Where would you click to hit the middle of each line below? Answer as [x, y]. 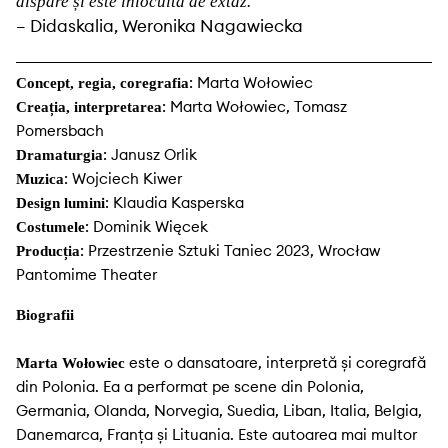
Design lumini [60, 203]
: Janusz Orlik [150, 155]
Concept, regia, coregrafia [102, 83]
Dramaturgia [59, 155]
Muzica [40, 179]
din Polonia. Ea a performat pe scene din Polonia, [190, 387]
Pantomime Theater [86, 275]
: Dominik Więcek [146, 227]
